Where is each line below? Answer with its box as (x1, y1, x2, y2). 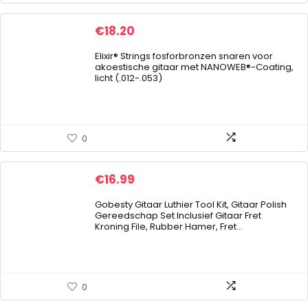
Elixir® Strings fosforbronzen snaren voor (95, 49, 273, 63)
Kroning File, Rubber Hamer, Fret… (95, 220, 243, 233)
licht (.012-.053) (95, 71, 162, 85)
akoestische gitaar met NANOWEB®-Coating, (95, 60, 294, 74)
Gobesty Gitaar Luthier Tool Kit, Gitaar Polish (95, 198, 287, 211)
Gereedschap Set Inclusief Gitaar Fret (95, 209, 261, 222)
